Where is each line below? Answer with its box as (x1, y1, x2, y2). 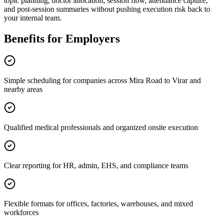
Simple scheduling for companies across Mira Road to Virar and (4, 76, 201, 85)
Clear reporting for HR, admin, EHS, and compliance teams (4, 161, 188, 170)
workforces (4, 208, 39, 217)
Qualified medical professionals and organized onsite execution (4, 123, 198, 132)
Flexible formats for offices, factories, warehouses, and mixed (4, 199, 193, 208)
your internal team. (4, 13, 62, 22)
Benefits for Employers (4, 32, 120, 45)
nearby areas (4, 85, 43, 94)
